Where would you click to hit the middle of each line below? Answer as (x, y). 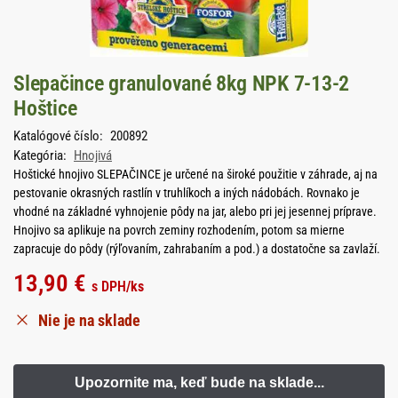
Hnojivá (93, 155)
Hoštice (45, 108)
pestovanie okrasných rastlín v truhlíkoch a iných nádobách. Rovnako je (187, 192)
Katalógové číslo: (60, 135)
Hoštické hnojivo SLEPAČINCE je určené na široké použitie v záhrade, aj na (195, 174)
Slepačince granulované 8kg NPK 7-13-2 (182, 84)
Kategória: (41, 155)
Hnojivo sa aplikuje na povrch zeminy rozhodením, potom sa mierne (179, 230)
